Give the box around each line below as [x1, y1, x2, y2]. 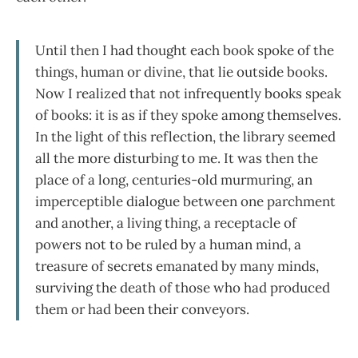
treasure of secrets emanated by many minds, [35, 257, 319, 276]
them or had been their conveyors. [35, 300, 249, 319]
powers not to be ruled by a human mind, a [35, 236, 301, 254]
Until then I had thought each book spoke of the [35, 42, 334, 60]
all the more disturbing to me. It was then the [35, 149, 318, 168]
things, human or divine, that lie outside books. [35, 63, 328, 82]
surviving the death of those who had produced [35, 279, 330, 297]
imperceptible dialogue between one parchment [35, 193, 336, 211]
